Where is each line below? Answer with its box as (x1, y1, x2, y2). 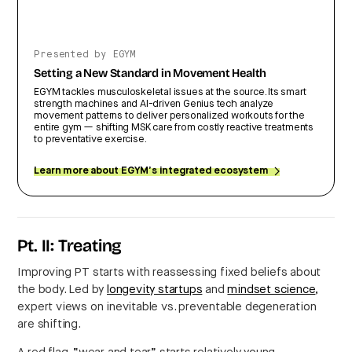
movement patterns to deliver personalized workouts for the (34, 111, 305, 122)
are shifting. (17, 318, 81, 331)
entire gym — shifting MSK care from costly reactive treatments (34, 123, 314, 134)
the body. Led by (17, 284, 108, 296)
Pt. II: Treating (17, 238, 123, 257)
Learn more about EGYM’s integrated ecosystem (34, 166, 269, 177)
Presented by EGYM (34, 50, 137, 60)
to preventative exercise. (34, 134, 147, 145)
